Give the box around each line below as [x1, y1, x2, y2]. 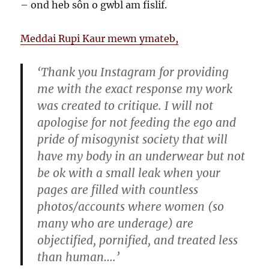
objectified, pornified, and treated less [37, 233, 238, 248]
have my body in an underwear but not [37, 149, 246, 164]
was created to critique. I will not [37, 98, 214, 113]
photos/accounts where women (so [37, 199, 225, 214]
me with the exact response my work [37, 82, 233, 97]
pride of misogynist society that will [37, 132, 228, 147]
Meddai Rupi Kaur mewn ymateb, [20, 32, 179, 45]
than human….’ [37, 250, 120, 265]
